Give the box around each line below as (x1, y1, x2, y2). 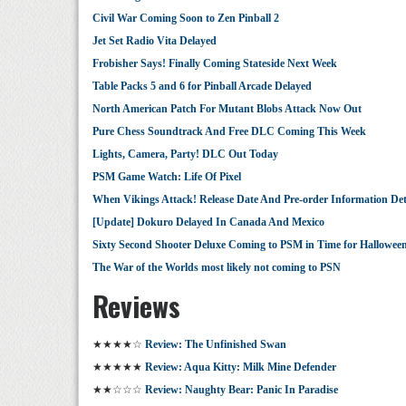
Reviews (92, 285, 180, 326)
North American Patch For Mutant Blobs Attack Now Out (92, 102, 362, 115)
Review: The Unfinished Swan (145, 338, 286, 351)
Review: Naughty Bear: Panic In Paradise (145, 383, 338, 396)
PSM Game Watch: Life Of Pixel (92, 170, 241, 183)
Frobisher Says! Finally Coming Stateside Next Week (92, 57, 337, 70)
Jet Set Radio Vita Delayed (92, 34, 217, 47)
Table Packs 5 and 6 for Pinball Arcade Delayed (92, 80, 312, 92)
